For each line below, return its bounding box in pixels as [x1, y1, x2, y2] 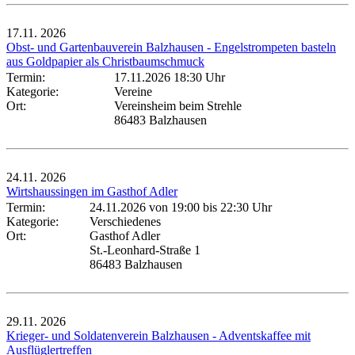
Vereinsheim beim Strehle [114, 98, 242, 113]
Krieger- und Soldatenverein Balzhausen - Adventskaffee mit [6, 328, 311, 342]
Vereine [114, 84, 152, 98]
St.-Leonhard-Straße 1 [90, 242, 200, 257]
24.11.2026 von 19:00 [90, 200, 200, 214]
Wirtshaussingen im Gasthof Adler [6, 184, 177, 198]
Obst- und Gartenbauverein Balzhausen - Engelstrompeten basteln [6, 40, 336, 54]
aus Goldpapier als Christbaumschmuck [6, 54, 204, 68]
